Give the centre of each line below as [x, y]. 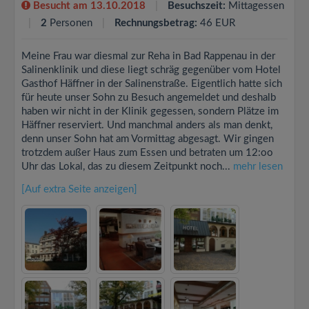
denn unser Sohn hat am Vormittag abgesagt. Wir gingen [148, 139]
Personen [71, 23]
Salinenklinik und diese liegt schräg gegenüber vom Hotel [151, 70]
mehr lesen [258, 167]
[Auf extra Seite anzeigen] [79, 189]
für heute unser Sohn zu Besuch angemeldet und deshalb [149, 98]
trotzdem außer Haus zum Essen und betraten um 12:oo [147, 153]
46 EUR [216, 23]
